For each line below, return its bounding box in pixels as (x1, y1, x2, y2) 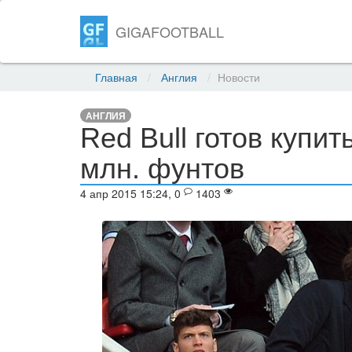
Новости (218, 69, 260, 85)
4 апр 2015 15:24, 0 (80, 185, 184, 201)
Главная (95, 69, 137, 85)
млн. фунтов (80, 152, 244, 185)
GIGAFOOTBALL (115, 21, 225, 42)
